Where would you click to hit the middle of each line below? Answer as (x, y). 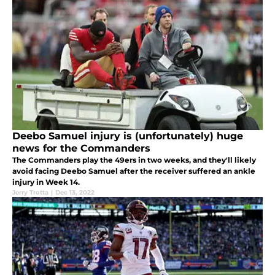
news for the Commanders (81, 149)
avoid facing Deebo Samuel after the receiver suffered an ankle (134, 171)
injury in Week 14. (46, 182)
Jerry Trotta (30, 193)
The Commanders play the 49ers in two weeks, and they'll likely (134, 160)
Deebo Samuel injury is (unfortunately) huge (128, 136)
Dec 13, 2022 (75, 193)
